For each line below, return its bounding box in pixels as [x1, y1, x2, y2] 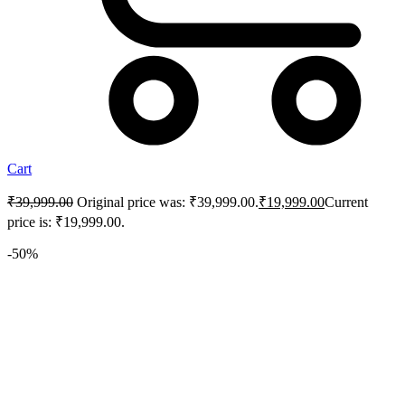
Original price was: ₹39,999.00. [77, 194, 259, 211]
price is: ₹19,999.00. [7, 214, 125, 231]
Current [325, 194, 368, 211]
